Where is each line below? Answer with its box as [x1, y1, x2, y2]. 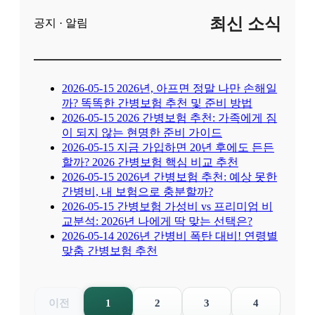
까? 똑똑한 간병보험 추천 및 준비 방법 [62, 97, 252, 110]
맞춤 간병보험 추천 [62, 245, 157, 257]
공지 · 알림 [34, 17, 88, 30]
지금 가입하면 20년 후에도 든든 [117, 141, 274, 154]
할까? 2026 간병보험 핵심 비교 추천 [62, 156, 238, 169]
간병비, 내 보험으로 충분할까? [62, 186, 213, 198]
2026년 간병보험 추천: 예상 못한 [117, 171, 277, 184]
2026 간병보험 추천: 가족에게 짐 [117, 112, 277, 124]
